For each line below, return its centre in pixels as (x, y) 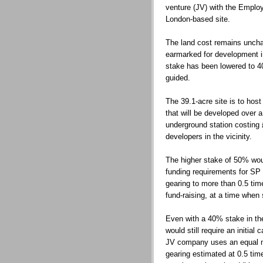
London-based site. (198, 19)
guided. (178, 78)
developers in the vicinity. (209, 137)
